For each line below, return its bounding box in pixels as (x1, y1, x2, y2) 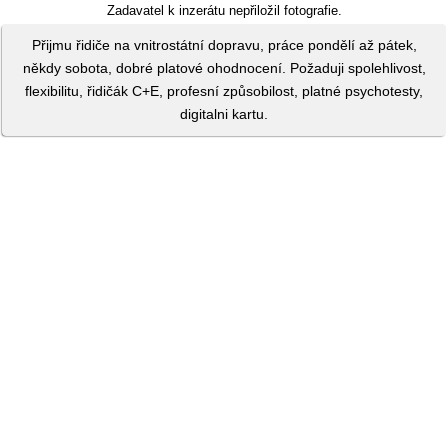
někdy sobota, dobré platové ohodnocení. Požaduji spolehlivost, (22, 60, 426, 76)
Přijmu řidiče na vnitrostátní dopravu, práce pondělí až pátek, (31, 37, 417, 53)
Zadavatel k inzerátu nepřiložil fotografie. (106, 3, 342, 18)
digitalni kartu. (180, 106, 268, 122)
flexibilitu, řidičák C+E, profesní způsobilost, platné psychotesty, (25, 83, 423, 99)
